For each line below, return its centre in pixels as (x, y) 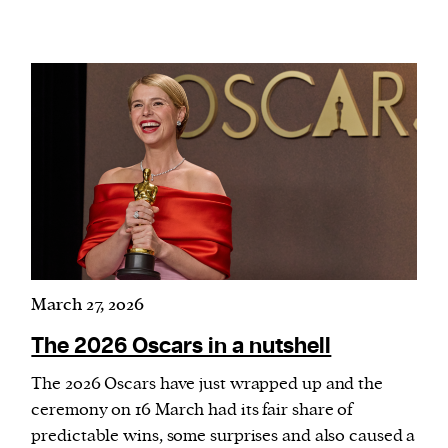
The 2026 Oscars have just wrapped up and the (207, 383)
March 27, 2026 (87, 304)
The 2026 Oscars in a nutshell (181, 346)
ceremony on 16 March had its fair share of (192, 409)
